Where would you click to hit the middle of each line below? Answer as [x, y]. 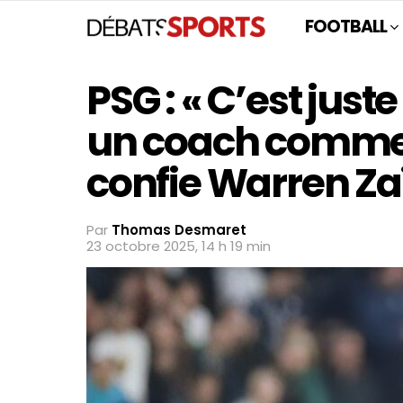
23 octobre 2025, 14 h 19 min [179, 246]
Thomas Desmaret [179, 230]
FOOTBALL [346, 27]
